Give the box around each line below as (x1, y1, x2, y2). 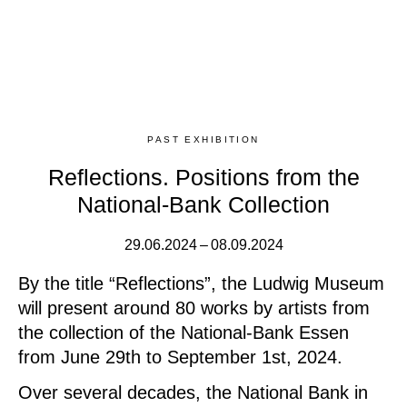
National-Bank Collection (77, 191, 330, 217)
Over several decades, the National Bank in (18, 382, 368, 402)
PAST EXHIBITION (147, 134, 260, 144)
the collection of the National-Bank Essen (18, 322, 349, 342)
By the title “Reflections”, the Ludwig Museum (18, 273, 384, 293)
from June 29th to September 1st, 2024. (18, 346, 342, 367)
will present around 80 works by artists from (18, 297, 370, 318)
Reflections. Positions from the (47, 164, 360, 190)
